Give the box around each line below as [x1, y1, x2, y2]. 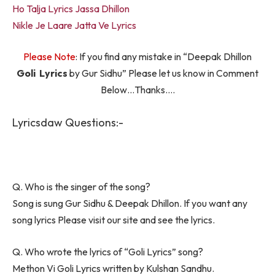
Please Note [23, 50, 76, 63]
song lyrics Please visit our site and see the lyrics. [12, 214, 215, 227]
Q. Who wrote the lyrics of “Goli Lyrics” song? [12, 245, 203, 258]
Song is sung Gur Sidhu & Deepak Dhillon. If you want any [12, 197, 247, 210]
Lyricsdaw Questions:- [12, 115, 123, 130]
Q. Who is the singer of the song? [12, 180, 150, 193]
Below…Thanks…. [100, 83, 175, 96]
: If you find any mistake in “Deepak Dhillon [76, 50, 252, 63]
